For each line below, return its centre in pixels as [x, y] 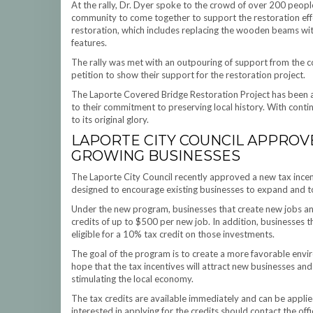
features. [89, 43]
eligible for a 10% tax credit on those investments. [173, 234]
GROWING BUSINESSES [156, 156]
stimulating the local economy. [132, 279]
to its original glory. [110, 119]
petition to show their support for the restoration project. [188, 75]
